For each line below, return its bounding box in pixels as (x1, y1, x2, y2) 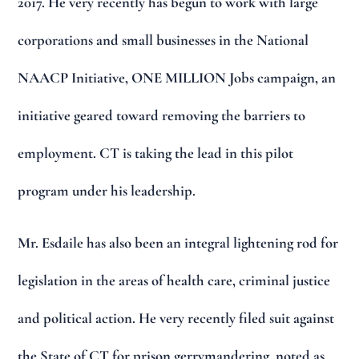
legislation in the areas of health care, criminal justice (18, 271, 331, 289)
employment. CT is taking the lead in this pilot (18, 144, 294, 163)
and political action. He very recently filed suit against (18, 309, 335, 327)
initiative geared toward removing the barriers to (18, 107, 306, 125)
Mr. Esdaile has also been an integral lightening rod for (18, 233, 339, 252)
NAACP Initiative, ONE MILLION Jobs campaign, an (18, 69, 337, 87)
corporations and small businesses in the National (18, 31, 309, 50)
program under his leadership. (18, 182, 196, 200)
